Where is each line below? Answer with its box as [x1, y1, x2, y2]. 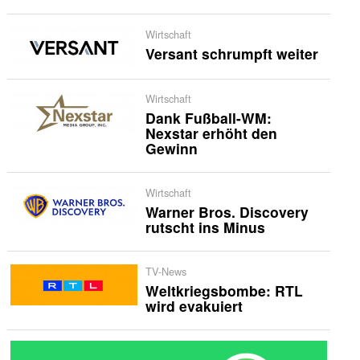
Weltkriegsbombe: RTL [145, 280, 303, 301]
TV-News [145, 263, 186, 279]
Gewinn [145, 138, 198, 159]
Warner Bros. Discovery [145, 202, 309, 223]
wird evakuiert [145, 295, 243, 316]
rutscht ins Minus [145, 217, 265, 238]
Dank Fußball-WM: [145, 108, 272, 129]
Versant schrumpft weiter [145, 43, 318, 63]
